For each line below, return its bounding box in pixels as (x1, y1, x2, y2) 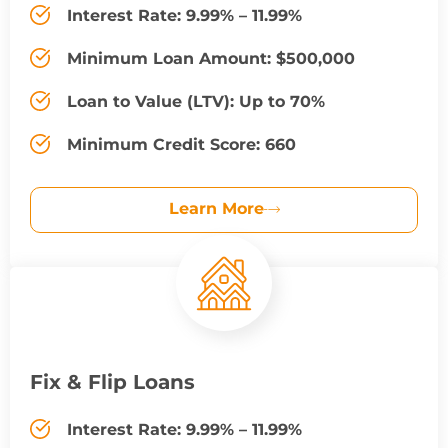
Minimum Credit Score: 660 (67, 134, 296, 154)
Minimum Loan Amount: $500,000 (67, 48, 355, 68)
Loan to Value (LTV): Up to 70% (67, 91, 325, 111)
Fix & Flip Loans (30, 369, 195, 394)
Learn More (168, 198, 264, 218)
